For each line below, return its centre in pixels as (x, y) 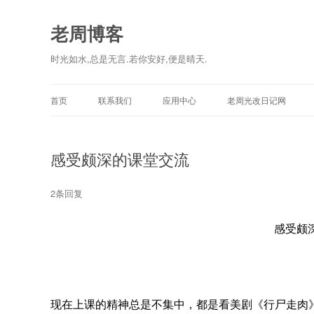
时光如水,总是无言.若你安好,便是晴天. (129, 59)
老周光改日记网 (257, 100)
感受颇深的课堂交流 (120, 159)
